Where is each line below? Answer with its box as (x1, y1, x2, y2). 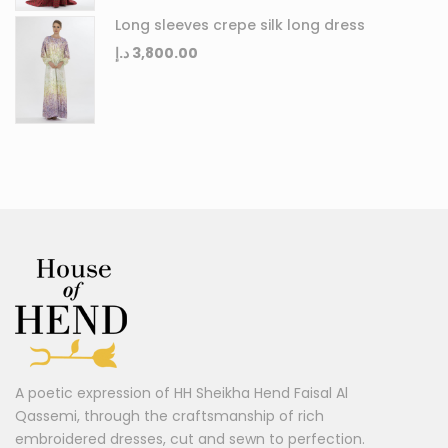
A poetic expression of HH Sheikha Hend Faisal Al (15, 383, 348, 404)
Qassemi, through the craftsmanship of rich (15, 406, 324, 427)
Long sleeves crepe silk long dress (115, 14, 365, 35)
